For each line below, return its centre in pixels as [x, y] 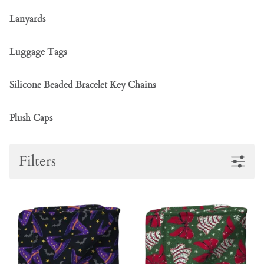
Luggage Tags [38, 52]
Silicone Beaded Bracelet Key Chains [82, 85]
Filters [37, 161]
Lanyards [27, 19]
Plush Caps [31, 118]
